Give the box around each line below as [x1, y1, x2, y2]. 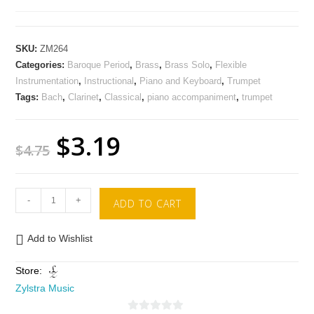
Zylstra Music [15, 282, 75, 294]
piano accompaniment [147, 92, 237, 103]
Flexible [215, 60, 247, 71]
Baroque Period [67, 60, 130, 71]
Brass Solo [165, 60, 210, 71]
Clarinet [68, 92, 100, 103]
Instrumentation [15, 76, 79, 87]
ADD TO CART [114, 197, 182, 211]
